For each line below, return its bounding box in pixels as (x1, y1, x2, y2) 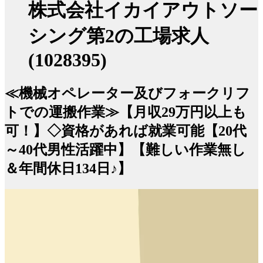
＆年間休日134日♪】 (5, 160, 131, 176)
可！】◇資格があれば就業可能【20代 (5, 123, 247, 139)
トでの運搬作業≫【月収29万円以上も (5, 104, 247, 120)
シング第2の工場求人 (28, 25, 209, 47)
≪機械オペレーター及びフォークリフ (5, 85, 250, 101)
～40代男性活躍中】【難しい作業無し (5, 141, 246, 157)
